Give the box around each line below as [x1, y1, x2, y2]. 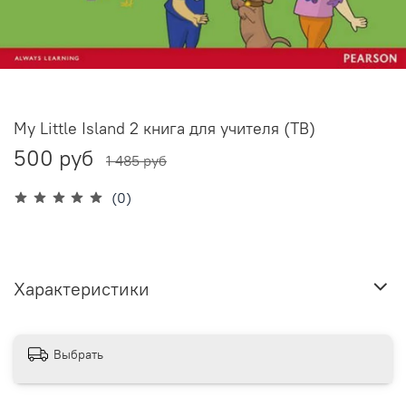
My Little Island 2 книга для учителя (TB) [14, 118, 315, 140]
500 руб [14, 144, 93, 172]
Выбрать [53, 345, 103, 362]
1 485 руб [106, 151, 167, 170]
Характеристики [14, 276, 150, 300]
